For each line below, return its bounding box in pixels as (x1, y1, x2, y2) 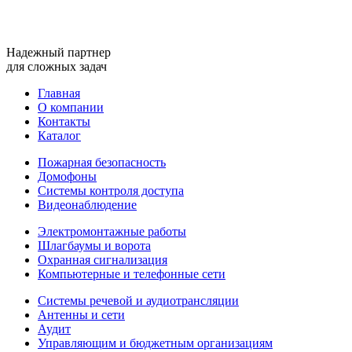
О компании (38, 101, 104, 115)
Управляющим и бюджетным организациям (38, 336, 273, 350)
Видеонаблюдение (38, 198, 137, 212)
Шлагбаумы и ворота (38, 239, 151, 253)
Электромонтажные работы (38, 225, 186, 239)
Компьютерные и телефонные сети (38, 267, 225, 281)
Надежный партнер (6, 46, 111, 60)
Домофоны (38, 170, 97, 184)
